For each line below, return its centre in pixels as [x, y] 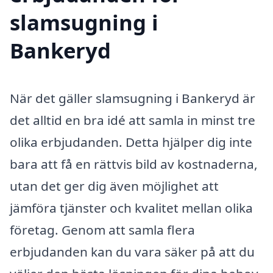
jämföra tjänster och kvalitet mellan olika [131, 208]
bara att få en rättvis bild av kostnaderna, [134, 164]
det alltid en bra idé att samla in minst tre [133, 120]
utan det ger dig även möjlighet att [114, 186]
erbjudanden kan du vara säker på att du [132, 252]
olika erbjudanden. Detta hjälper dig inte [131, 142]
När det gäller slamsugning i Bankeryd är [133, 98]
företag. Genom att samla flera [102, 230]
